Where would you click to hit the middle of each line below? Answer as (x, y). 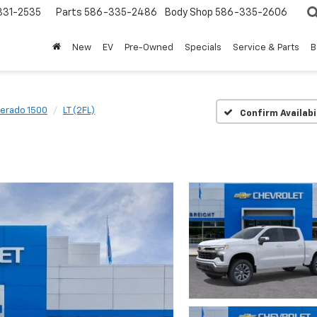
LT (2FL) (79, 111)
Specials (203, 48)
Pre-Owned (149, 48)
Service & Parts (266, 48)
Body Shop (189, 13)
